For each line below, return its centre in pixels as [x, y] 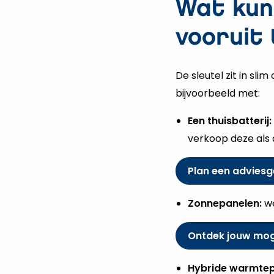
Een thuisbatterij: [230, 121]
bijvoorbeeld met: [218, 94]
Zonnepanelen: [225, 204]
